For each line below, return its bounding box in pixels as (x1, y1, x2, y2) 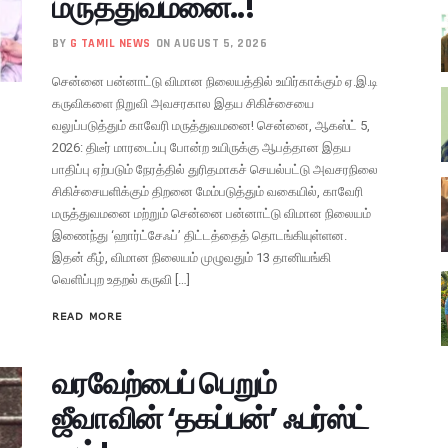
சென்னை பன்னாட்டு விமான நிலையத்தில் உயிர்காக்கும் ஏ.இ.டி (52, 73, 379, 89)
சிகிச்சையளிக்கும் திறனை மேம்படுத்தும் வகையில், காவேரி (52, 183, 364, 199)
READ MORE (52, 309, 123, 322)
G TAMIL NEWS (69, 35, 151, 51)
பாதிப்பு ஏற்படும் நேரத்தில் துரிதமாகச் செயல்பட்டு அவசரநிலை (52, 161, 379, 177)
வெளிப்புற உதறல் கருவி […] (52, 271, 191, 287)
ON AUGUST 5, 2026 (155, 35, 268, 51)
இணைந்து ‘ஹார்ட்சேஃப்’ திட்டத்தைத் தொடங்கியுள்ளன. (52, 227, 348, 243)
